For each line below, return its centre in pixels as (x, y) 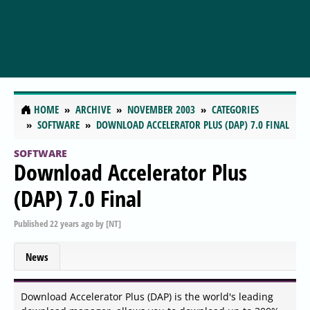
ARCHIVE (93, 110)
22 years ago (72, 223)
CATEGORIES (235, 110)
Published (32, 223)
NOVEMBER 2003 (161, 110)
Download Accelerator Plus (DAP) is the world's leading (147, 297)
